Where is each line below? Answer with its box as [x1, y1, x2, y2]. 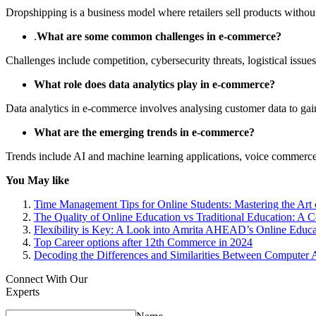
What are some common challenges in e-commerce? [37, 30, 281, 42]
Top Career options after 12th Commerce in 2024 [34, 236, 253, 248]
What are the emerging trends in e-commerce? [34, 126, 255, 138]
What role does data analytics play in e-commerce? [34, 78, 275, 90]
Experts [6, 285, 39, 298]
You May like [6, 174, 69, 186]
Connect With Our [6, 272, 87, 285]
